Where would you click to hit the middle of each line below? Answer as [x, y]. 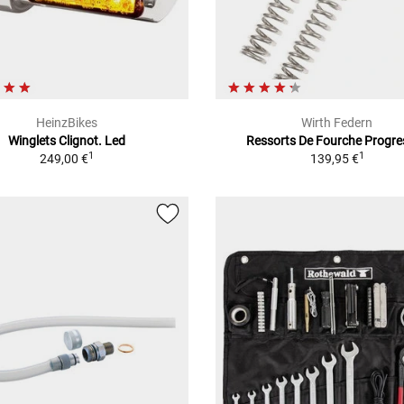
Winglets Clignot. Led [66, 140]
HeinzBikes [66, 122]
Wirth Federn [337, 122]
